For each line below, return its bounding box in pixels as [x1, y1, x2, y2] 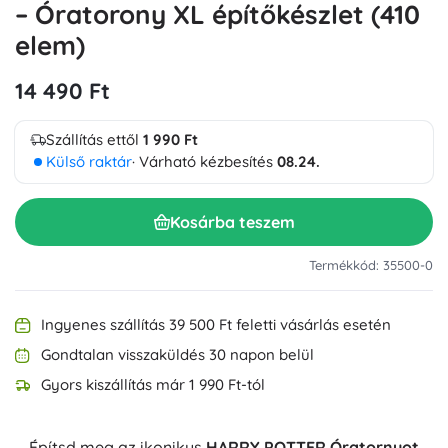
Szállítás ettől [46, 130, 143, 149]
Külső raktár [46, 152, 132, 171]
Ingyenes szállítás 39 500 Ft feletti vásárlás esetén [41, 315, 391, 334]
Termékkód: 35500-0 [309, 257, 433, 273]
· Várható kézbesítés [132, 152, 277, 171]
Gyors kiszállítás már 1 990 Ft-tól [41, 375, 265, 394]
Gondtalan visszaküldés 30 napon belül [41, 345, 314, 364]
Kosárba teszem [169, 211, 295, 232]
